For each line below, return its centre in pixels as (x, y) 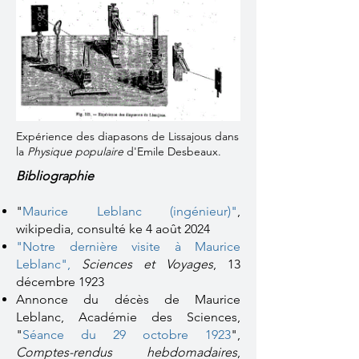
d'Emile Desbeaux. (174, 151)
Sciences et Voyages (147, 264)
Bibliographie (55, 176)
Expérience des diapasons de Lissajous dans (127, 136)
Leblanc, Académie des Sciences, (128, 317)
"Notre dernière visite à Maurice (128, 246)
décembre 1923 (60, 282)
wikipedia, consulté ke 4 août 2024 (113, 229)
